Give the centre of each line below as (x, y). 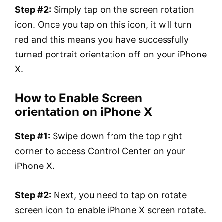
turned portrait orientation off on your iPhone (111, 55)
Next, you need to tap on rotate (119, 195)
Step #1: (32, 136)
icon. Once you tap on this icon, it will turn (103, 25)
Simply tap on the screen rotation (123, 10)
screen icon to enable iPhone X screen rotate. (111, 210)
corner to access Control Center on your (100, 151)
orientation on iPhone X (83, 111)
